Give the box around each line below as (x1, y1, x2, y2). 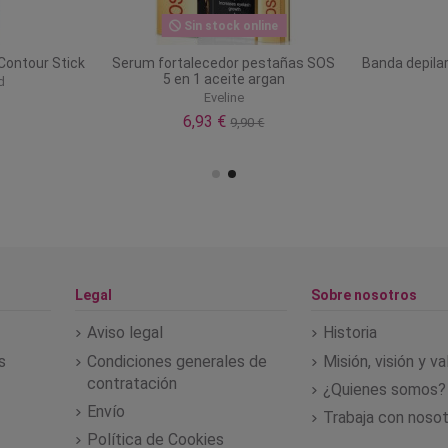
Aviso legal (86, 323, 163, 343)
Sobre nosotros (311, 287, 418, 304)
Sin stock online (181, 18, 279, 33)
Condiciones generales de (86, 351, 267, 371)
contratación (86, 373, 177, 393)
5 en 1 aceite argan (162, 70, 285, 87)
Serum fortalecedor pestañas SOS (112, 54, 336, 71)
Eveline (203, 89, 244, 105)
